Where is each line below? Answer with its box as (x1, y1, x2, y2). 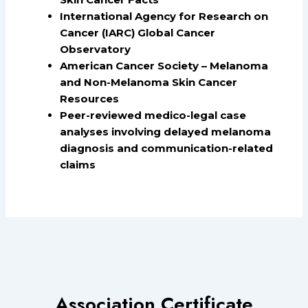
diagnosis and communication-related (60, 141, 274, 155)
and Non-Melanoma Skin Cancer (60, 75, 238, 89)
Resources (60, 91, 120, 105)
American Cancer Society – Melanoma (60, 58, 269, 72)
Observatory (60, 42, 131, 56)
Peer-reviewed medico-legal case (60, 108, 247, 122)
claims (60, 157, 96, 171)
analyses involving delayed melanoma (60, 124, 272, 138)
